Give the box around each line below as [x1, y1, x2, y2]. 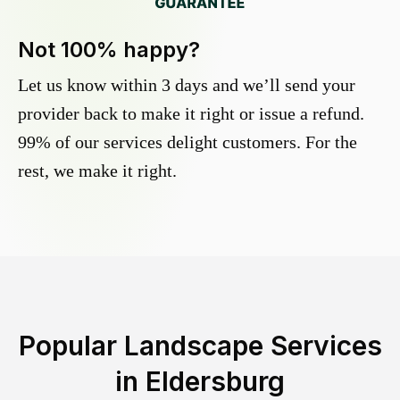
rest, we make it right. [18, 161, 177, 181]
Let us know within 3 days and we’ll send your [18, 75, 355, 96]
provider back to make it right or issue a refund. [18, 104, 364, 124]
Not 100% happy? [18, 37, 200, 63]
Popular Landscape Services [18, 329, 382, 362]
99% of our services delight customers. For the [18, 132, 357, 153]
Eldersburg [146, 365, 285, 398]
